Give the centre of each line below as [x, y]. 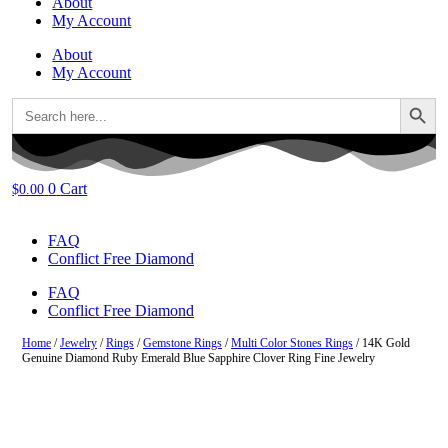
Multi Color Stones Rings [292, 343]
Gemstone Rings [182, 343]
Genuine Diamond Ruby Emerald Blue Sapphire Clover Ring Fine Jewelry [198, 358]
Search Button [417, 96]
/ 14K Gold [381, 343]
